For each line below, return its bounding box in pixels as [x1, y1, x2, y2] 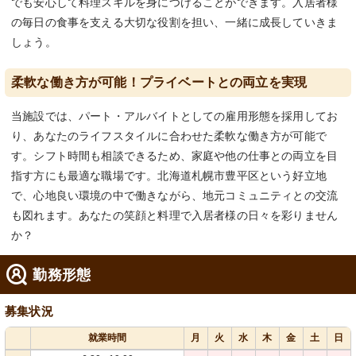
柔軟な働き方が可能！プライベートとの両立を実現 [11, 75, 308, 90]
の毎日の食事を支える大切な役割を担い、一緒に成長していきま [11, 16, 339, 29]
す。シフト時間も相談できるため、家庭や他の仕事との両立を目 [11, 149, 339, 163]
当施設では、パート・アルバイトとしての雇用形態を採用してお [11, 110, 339, 123]
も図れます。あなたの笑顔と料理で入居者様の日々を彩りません [11, 209, 339, 222]
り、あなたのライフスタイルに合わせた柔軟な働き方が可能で [11, 130, 327, 143]
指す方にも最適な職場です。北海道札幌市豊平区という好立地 [11, 169, 327, 183]
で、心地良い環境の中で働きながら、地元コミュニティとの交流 [11, 189, 339, 203]
